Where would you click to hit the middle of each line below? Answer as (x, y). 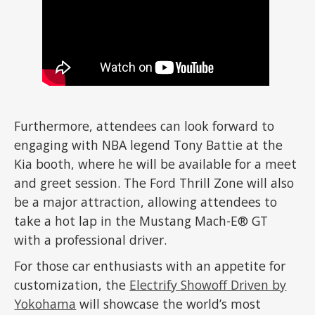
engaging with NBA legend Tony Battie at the (149, 145)
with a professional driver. (91, 240)
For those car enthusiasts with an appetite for (150, 266)
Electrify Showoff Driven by (208, 285)
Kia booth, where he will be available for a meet (156, 164)
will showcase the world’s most (169, 304)
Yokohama (45, 304)
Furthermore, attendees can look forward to (144, 126)
